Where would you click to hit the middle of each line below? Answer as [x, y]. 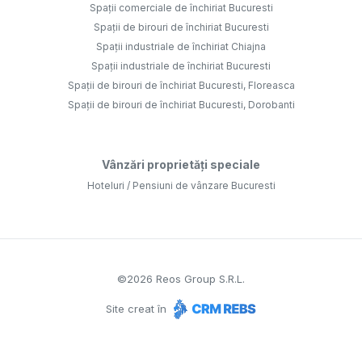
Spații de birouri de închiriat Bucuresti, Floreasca [181, 86]
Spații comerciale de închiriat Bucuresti [181, 8]
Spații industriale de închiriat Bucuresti [181, 66]
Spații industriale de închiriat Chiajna [181, 47]
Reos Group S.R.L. [199, 279]
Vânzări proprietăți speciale [181, 165]
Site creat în [138, 309]
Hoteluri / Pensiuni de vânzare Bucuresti [181, 186]
